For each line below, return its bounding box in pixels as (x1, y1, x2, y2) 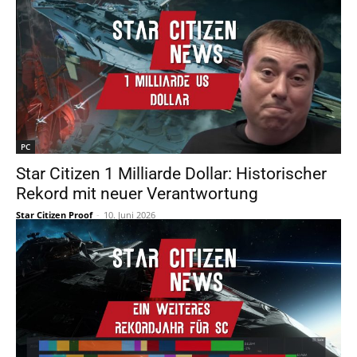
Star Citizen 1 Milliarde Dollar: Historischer (16, 164, 327, 183)
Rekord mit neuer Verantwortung (16, 184, 258, 203)
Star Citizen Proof (16, 209, 92, 221)
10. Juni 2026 (104, 209, 155, 221)
